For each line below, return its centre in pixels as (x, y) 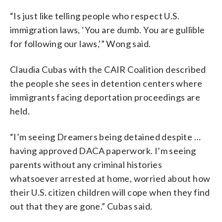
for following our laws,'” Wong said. (81, 43)
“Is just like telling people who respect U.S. (95, 16)
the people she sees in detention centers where (106, 83)
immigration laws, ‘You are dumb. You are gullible (108, 29)
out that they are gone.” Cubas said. (81, 206)
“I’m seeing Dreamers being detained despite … (105, 137)
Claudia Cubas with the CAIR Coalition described (108, 69)
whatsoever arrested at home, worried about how (110, 178)
